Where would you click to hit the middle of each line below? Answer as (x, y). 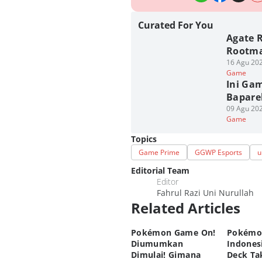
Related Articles (186, 208)
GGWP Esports (218, 152)
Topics (144, 139)
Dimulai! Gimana (166, 255)
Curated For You (176, 25)
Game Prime (159, 152)
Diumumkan (157, 244)
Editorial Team (160, 170)
